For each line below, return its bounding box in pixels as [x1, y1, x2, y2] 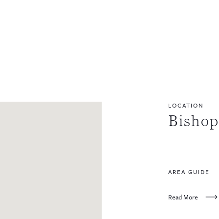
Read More [168, 192, 198, 202]
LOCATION [168, 100, 204, 109]
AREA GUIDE [168, 167, 210, 176]
